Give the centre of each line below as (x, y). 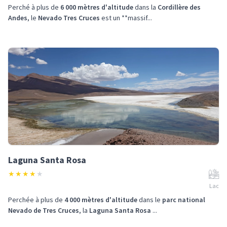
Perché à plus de (34, 7)
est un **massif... (126, 18)
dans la (145, 7)
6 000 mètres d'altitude (97, 7)
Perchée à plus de (36, 200)
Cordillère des (179, 7)
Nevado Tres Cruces (69, 18)
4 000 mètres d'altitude (101, 200)
